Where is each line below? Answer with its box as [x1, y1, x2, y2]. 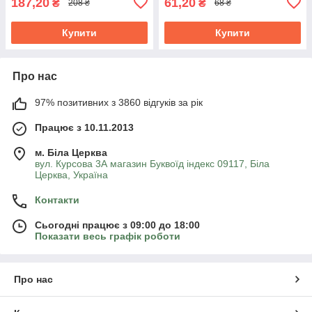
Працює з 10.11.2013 [35, 121, 134, 133]
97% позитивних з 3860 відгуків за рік [35, 96, 203, 108]
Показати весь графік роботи [35, 230, 180, 242]
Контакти [35, 194, 79, 205]
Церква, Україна [35, 169, 108, 180]
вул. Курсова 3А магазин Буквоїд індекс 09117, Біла [35, 157, 270, 169]
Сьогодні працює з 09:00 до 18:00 [35, 219, 200, 231]
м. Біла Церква [35, 146, 107, 158]
